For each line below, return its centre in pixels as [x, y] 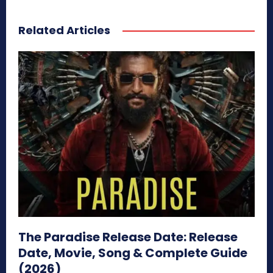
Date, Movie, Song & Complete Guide [133, 253]
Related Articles [64, 30]
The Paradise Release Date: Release [128, 237]
